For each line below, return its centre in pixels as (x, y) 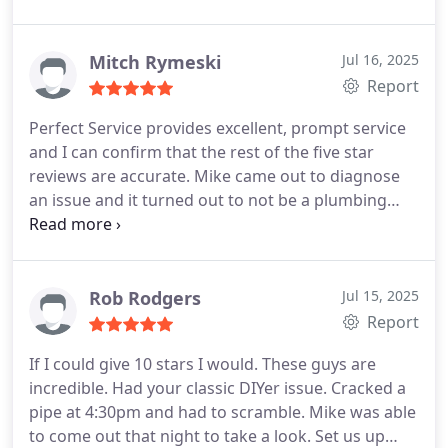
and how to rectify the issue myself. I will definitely (219, 248)
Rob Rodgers (145, 298)
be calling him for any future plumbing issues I (205, 272)
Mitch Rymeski (155, 62)
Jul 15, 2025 (380, 295)
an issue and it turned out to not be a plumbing (208, 200)
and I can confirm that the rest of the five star (201, 152)
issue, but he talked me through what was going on (224, 224)
